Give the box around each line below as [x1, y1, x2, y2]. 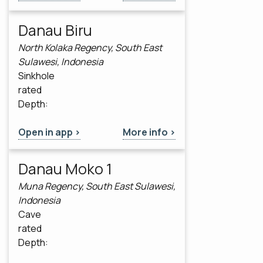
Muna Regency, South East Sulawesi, [18, 180, 176, 193]
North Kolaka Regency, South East [18, 41, 162, 55]
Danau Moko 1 [18, 159, 112, 180]
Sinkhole [18, 69, 55, 83]
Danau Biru [18, 20, 92, 41]
